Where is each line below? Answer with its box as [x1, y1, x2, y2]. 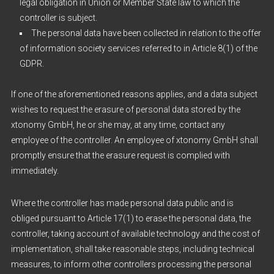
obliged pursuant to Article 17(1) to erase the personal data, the [10, 213, 251, 223]
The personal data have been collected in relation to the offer [31, 28, 261, 38]
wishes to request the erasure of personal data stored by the [10, 105, 240, 114]
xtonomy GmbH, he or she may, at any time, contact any [10, 120, 225, 130]
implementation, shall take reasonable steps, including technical [10, 244, 254, 254]
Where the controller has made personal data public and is [10, 198, 234, 208]
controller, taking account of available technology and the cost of [10, 229, 260, 239]
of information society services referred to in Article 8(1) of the [19, 43, 257, 53]
